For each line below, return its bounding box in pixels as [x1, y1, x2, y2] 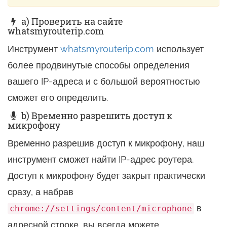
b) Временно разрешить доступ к [19, 109, 173, 122]
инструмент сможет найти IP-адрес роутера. [8, 154, 194, 165]
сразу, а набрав [8, 186, 73, 197]
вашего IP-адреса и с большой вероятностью [8, 76, 200, 87]
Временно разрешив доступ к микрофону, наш [8, 138, 204, 148]
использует [154, 44, 204, 54]
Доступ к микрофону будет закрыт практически [8, 170, 205, 181]
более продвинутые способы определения [8, 60, 190, 70]
